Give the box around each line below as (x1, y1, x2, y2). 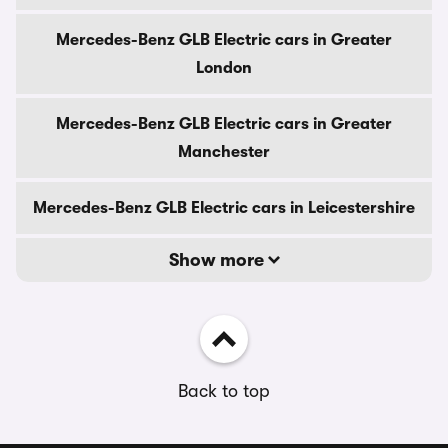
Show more (168, 250, 268, 270)
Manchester (178, 143, 270, 161)
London (196, 59, 252, 77)
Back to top (178, 381, 270, 401)
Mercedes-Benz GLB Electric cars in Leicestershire (33, 199, 415, 217)
